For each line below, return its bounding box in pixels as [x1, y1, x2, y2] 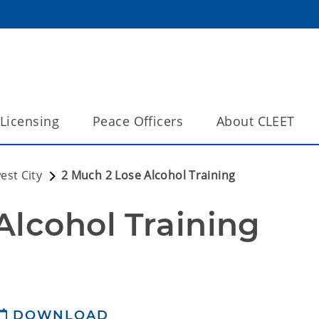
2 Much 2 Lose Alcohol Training [61, 167, 236, 183]
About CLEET [216, 113, 295, 130]
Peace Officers [92, 113, 183, 130]
